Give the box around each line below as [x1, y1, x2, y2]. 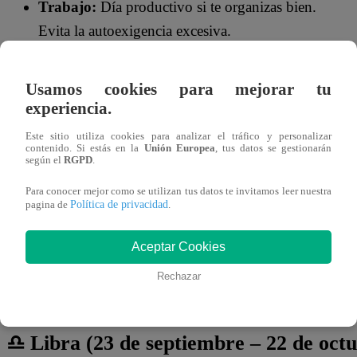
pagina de [25, 199, 70, 211]
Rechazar [156, 270, 201, 283]
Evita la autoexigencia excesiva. [38, 22, 231, 40]
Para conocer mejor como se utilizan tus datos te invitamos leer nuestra [25, 186, 331, 198]
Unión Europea [143, 143, 215, 155]
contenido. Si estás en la [25, 143, 144, 155]
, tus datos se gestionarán [214, 143, 332, 155]
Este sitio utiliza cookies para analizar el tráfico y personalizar [25, 131, 331, 143]
